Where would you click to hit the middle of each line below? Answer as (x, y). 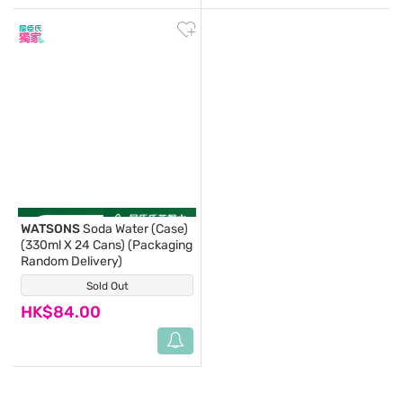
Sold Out (107, 286)
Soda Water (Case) (134, 229)
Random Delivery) (72, 261)
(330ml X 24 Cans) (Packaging (107, 245)
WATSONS (50, 229)
